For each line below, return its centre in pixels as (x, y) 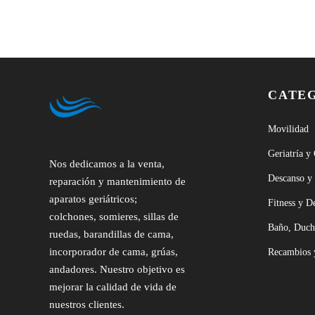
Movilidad (288, 129)
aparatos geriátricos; (93, 199)
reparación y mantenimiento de (117, 181)
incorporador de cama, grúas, (114, 252)
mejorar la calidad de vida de (113, 287)
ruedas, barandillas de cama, (111, 234)
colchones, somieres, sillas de (114, 217)
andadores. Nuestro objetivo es (117, 269)
